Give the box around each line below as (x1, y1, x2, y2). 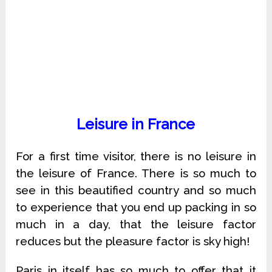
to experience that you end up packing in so (16, 200, 256, 214)
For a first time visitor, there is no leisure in (16, 149, 256, 163)
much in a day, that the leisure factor (16, 217, 256, 231)
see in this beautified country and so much (16, 183, 256, 197)
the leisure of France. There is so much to (16, 166, 256, 180)
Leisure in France (76, 115, 195, 134)
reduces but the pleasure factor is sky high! (16, 234, 250, 248)
